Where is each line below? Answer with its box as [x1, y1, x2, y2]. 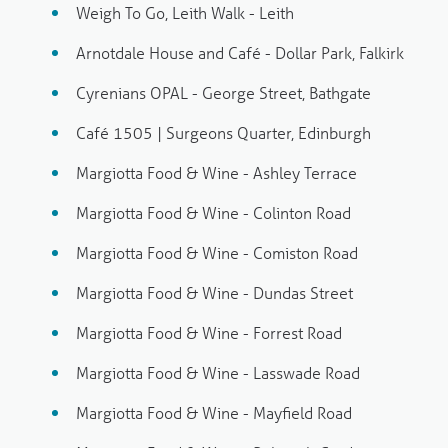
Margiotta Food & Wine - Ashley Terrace [76, 162, 358, 184]
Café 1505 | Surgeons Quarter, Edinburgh [76, 122, 372, 144]
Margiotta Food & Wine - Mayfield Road [76, 402, 353, 424]
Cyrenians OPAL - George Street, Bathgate [76, 82, 372, 104]
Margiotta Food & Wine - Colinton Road [76, 202, 352, 224]
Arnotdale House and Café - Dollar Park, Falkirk [76, 42, 409, 64]
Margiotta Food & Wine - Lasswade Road [76, 362, 361, 384]
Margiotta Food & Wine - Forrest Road [76, 322, 343, 344]
